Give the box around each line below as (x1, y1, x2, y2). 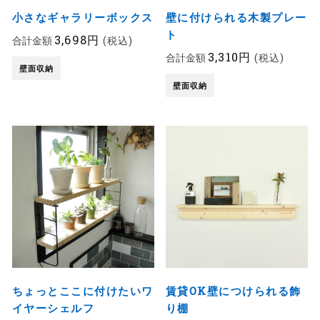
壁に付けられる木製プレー (165, 10, 307, 25)
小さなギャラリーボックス (11, 10, 154, 25)
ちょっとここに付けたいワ (11, 284, 154, 299)
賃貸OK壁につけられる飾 (165, 284, 301, 299)
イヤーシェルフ (11, 301, 95, 316)
